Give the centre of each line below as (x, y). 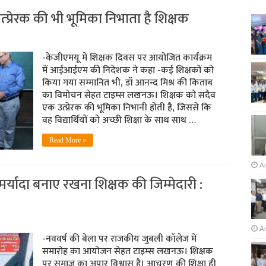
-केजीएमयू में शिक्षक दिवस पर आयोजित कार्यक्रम (127, 58)
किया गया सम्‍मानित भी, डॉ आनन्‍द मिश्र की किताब (127, 83)
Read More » (67, 140)
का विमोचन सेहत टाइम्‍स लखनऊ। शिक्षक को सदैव (129, 95)
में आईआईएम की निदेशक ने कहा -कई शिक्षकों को (128, 70)
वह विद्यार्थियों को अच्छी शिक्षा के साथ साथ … (119, 120)
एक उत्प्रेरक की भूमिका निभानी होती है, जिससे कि (126, 108)
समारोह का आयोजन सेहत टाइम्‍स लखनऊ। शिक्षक (127, 251)
